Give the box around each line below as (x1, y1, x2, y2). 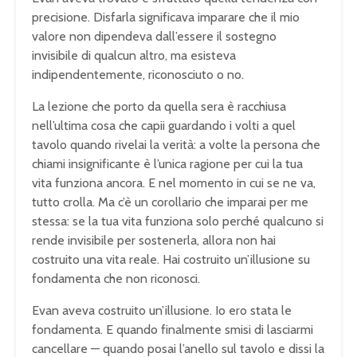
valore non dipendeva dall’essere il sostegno (32, 29, 277, 45)
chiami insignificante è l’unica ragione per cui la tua (32, 156, 303, 172)
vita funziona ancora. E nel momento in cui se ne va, (32, 175, 316, 191)
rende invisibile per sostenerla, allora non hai (32, 233, 276, 249)
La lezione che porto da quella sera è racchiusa (32, 99, 286, 115)
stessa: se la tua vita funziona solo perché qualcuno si (32, 214, 324, 229)
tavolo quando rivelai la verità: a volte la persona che (32, 137, 320, 153)
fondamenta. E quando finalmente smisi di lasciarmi (32, 322, 313, 338)
